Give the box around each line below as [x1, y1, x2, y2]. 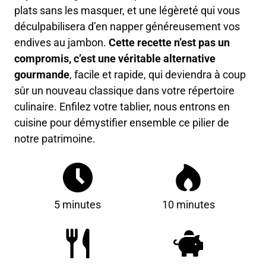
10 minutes [161, 198, 215, 211]
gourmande [14, 68, 69, 81]
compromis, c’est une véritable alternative [14, 52, 216, 65]
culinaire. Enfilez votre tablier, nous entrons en [14, 100, 230, 113]
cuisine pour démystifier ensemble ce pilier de [14, 116, 229, 129]
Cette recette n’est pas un [109, 36, 230, 49]
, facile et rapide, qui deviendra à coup [69, 68, 246, 81]
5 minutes [54, 198, 102, 211]
